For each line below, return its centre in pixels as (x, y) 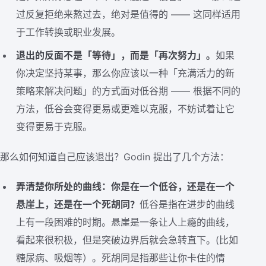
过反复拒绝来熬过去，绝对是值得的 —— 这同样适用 (129, 14)
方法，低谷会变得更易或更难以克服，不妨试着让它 (126, 108)
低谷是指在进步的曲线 (187, 205)
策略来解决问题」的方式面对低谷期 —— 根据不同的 (129, 91)
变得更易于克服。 (54, 126)
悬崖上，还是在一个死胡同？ (78, 205)
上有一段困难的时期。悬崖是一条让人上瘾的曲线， (126, 222)
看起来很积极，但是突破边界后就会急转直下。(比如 (127, 240)
